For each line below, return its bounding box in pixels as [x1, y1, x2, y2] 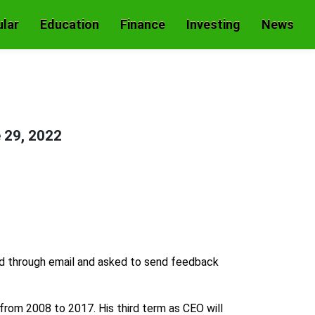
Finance [120, 17, 165, 32]
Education [40, 17, 99, 32]
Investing [186, 17, 240, 32]
